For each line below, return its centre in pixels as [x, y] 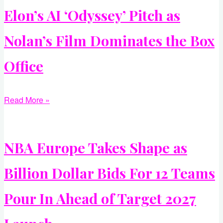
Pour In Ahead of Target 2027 [100, 198]
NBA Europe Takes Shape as [96, 148]
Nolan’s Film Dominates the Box [109, 41]
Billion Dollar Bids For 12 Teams [110, 173]
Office [24, 66]
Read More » [27, 100]
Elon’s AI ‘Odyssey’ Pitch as [92, 15]
